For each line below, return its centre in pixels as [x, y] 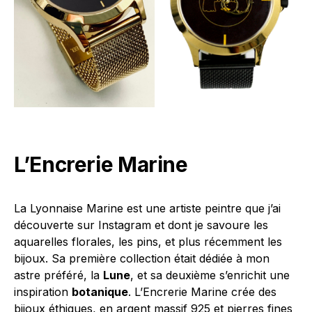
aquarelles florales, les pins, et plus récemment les [148, 242]
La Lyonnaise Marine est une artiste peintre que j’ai [147, 209]
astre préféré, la [58, 275]
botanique [100, 292]
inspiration [43, 292]
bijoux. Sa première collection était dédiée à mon [142, 259]
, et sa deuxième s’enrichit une [210, 275]
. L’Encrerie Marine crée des [202, 292]
